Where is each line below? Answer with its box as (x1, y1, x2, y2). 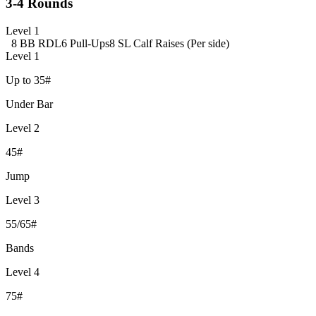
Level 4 (6, 266, 39, 279)
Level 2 (6, 122, 39, 135)
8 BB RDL (11, 37, 61, 50)
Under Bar (6, 98, 53, 111)
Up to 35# (6, 74, 51, 87)
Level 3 (6, 194, 39, 207)
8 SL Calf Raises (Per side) (109, 37, 229, 50)
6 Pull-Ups (61, 37, 109, 50)
